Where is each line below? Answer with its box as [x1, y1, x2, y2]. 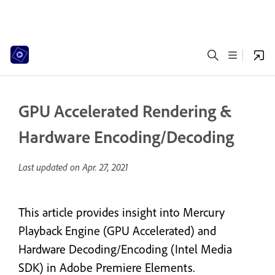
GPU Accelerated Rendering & [18, 100, 231, 122]
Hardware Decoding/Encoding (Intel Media [18, 241, 232, 257]
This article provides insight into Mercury [18, 204, 225, 220]
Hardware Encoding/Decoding [18, 126, 234, 147]
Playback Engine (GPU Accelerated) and [18, 223, 216, 238]
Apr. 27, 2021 [82, 161, 128, 173]
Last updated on [18, 161, 82, 173]
